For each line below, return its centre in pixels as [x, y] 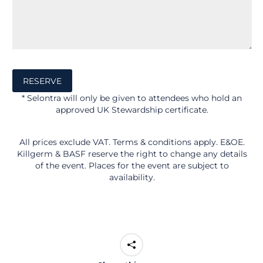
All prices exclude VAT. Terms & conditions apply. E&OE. [132, 142]
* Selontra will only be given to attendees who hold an [132, 98]
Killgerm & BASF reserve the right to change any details [132, 154]
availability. [132, 177]
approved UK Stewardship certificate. [132, 109]
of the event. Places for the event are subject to [132, 165]
